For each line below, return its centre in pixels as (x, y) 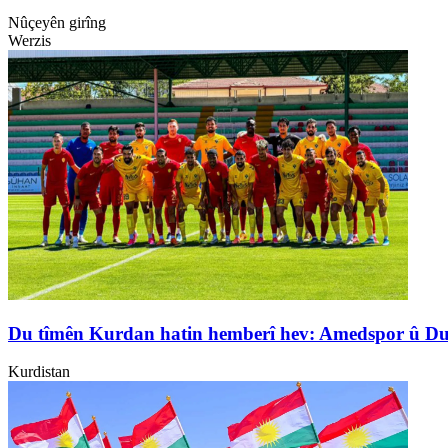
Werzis (29, 40)
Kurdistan (39, 372)
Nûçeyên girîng (57, 22)
